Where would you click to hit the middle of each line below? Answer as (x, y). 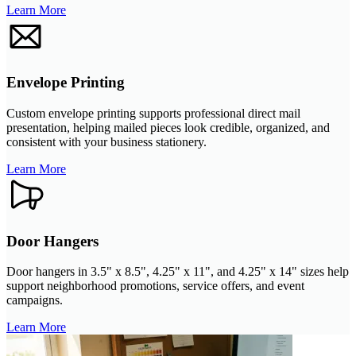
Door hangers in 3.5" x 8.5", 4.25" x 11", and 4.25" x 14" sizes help (178, 272)
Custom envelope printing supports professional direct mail (153, 113)
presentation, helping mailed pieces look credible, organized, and (168, 127)
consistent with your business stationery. (106, 141)
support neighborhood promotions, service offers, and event (155, 286)
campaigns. (35, 300)
